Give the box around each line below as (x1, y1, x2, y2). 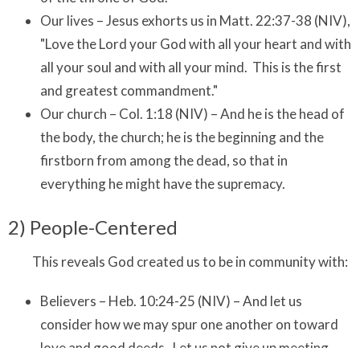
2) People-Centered (8, 215, 178, 239)
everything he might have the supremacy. (40, 175, 292, 193)
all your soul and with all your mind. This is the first (40, 59, 342, 76)
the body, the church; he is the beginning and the (40, 129, 324, 146)
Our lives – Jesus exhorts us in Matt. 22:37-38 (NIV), (40, 12, 350, 30)
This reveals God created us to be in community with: (32, 252, 350, 270)
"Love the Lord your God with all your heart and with (40, 35, 351, 53)
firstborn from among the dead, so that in (40, 152, 288, 170)
